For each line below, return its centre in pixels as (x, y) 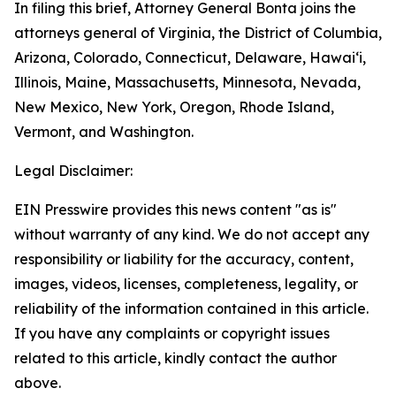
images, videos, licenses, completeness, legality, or (186, 284)
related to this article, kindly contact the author (175, 358)
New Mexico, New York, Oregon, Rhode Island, (174, 107)
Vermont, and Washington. (104, 132)
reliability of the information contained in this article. (191, 308)
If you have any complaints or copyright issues (172, 333)
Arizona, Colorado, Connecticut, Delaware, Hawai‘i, (190, 57)
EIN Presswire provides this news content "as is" (175, 209)
